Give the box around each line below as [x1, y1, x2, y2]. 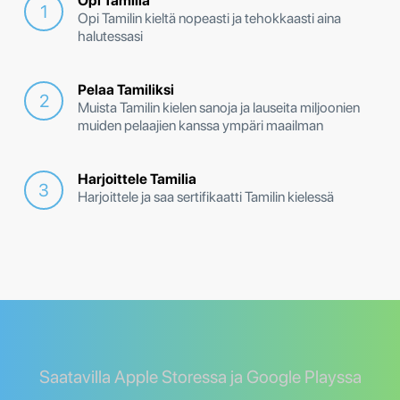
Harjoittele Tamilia [78, 171, 196, 188]
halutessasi [78, 28, 143, 46]
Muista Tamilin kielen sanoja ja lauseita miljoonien [78, 99, 360, 117]
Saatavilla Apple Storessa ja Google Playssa [38, 366, 362, 388]
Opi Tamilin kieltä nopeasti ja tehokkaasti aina [78, 10, 341, 28]
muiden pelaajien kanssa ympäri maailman [78, 117, 323, 135]
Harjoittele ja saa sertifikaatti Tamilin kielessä [78, 188, 334, 206]
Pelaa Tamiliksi [78, 81, 174, 99]
